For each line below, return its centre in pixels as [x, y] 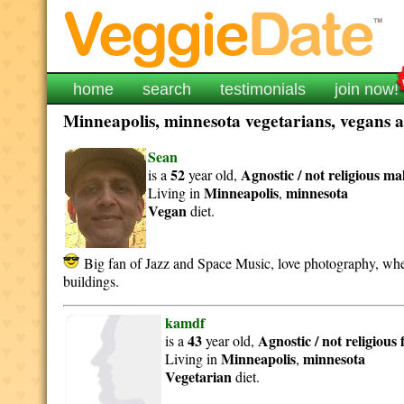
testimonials [263, 89]
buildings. [92, 281]
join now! [367, 89]
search [167, 89]
